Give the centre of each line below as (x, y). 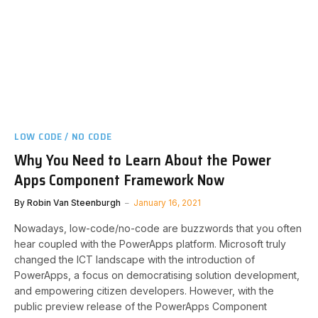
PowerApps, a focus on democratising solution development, (157, 275)
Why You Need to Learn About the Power (143, 160)
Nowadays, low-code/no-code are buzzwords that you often (158, 228)
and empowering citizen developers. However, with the (144, 291)
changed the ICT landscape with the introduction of (135, 259)
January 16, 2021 (167, 203)
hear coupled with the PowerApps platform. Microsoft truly (150, 244)
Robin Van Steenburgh (74, 203)
